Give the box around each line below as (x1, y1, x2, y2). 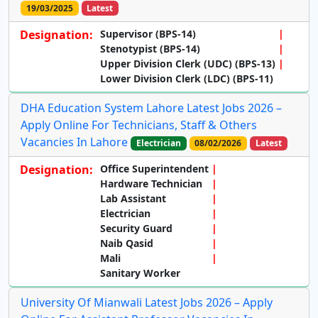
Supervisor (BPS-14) (100, 26, 196, 40)
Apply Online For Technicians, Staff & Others (21, 116, 257, 133)
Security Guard (100, 221, 172, 235)
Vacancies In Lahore (21, 133, 128, 150)
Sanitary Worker (100, 265, 180, 280)
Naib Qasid (100, 236, 153, 250)
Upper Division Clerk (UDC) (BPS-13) (100, 56, 275, 70)
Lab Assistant (100, 191, 166, 205)
